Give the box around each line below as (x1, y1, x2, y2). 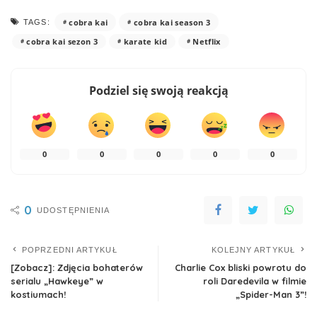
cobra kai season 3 (133, 16, 211, 28)
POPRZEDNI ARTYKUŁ (22, 246, 117, 254)
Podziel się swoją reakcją (88, 83, 229, 98)
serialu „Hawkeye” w (11, 275, 103, 287)
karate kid (123, 36, 168, 47)
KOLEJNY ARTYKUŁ (211, 246, 295, 254)
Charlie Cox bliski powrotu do (175, 262, 306, 273)
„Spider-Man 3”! (236, 289, 306, 300)
